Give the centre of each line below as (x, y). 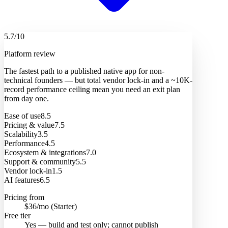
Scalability (21, 134)
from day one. (26, 98)
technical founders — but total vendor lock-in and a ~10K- (98, 80)
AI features (22, 180)
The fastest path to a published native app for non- (84, 71)
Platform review (30, 53)
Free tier (17, 215)
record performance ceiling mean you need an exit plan (92, 89)
